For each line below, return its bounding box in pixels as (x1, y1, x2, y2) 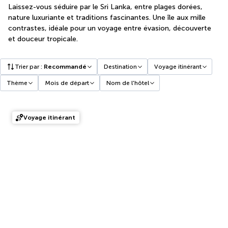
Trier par (15, 63, 39, 70)
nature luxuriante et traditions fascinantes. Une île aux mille (8, 13, 206, 22)
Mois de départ (45, 79, 89, 87)
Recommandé (44, 63, 87, 70)
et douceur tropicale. (8, 35, 78, 43)
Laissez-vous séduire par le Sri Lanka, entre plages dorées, (8, 3, 203, 11)
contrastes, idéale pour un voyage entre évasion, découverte (8, 24, 211, 33)
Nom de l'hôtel (106, 79, 149, 87)
